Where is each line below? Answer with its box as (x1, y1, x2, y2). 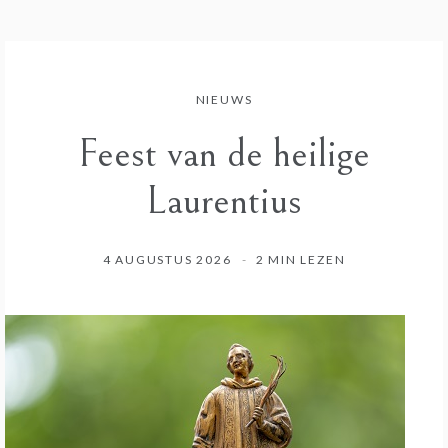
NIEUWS (195, 92, 253, 107)
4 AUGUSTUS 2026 (102, 252, 232, 267)
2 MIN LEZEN (255, 252, 346, 267)
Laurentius (146, 178, 302, 224)
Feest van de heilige (78, 131, 370, 177)
